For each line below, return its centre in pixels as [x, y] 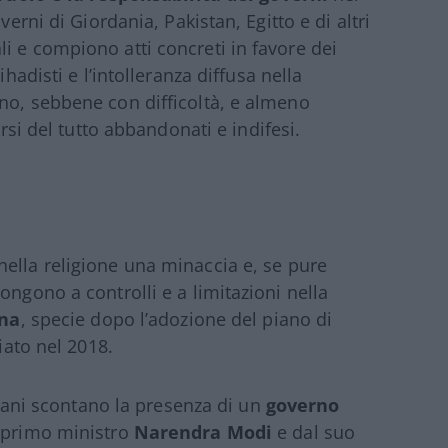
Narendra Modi [203, 431]
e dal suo [314, 431]
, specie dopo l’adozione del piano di [176, 318]
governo [302, 404]
